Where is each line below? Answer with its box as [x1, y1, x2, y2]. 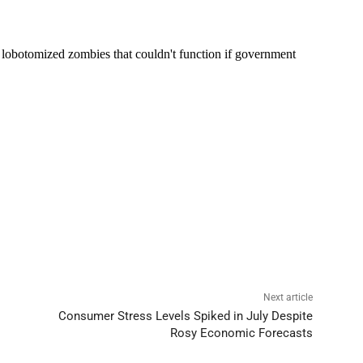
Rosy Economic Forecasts [169, 325, 313, 340]
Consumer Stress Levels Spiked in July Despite [58, 308, 313, 323]
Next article [263, 291, 313, 303]
